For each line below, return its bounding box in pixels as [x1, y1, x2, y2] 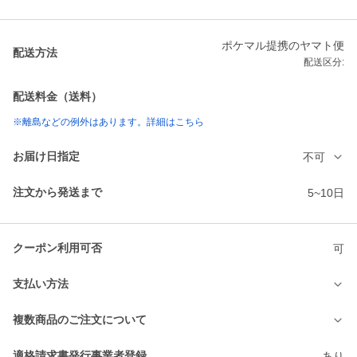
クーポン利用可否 [13, 241, 102, 255]
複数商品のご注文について [13, 313, 147, 327]
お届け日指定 [13, 150, 80, 163]
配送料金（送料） [13, 90, 102, 104]
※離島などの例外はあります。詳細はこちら [13, 116, 204, 128]
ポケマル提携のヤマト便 [222, 39, 344, 53]
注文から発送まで [13, 186, 102, 199]
